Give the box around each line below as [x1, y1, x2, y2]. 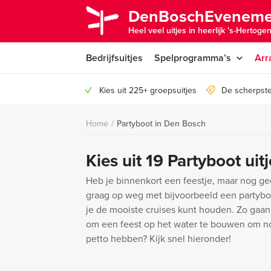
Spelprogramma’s [154, 51, 231, 65]
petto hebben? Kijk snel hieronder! [86, 232, 231, 246]
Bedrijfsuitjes [86, 51, 143, 65]
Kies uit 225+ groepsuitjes [99, 84, 197, 97]
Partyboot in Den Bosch [117, 117, 206, 129]
